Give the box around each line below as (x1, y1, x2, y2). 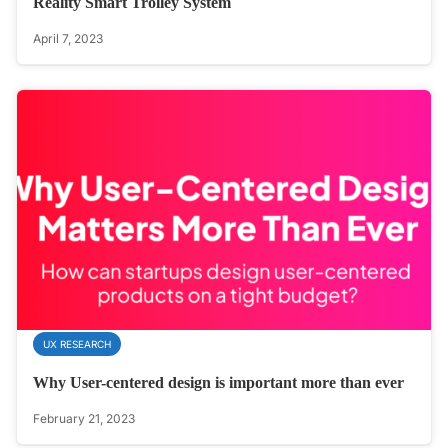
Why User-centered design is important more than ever (33, 374, 404, 392)
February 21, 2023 (33, 411, 135, 427)
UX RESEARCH (43, 338, 111, 351)
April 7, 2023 (33, 31, 103, 47)
